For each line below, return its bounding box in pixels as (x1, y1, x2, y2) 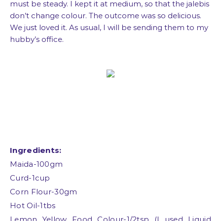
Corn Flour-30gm (10, 187, 77, 196)
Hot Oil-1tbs (10, 201, 56, 210)
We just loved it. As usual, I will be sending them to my (10, 23, 208, 32)
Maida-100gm (10, 159, 63, 169)
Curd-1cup (10, 173, 50, 183)
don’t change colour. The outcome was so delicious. (10, 11, 201, 20)
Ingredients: (10, 146, 62, 155)
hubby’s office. (10, 35, 66, 44)
